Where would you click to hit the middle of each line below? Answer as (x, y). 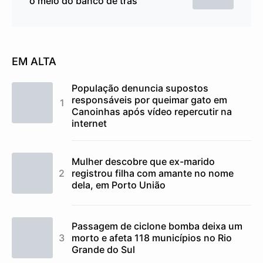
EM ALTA (34, 61)
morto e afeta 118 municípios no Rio (152, 237)
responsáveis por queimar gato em (149, 100)
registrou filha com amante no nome (153, 173)
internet (89, 123)
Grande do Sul (103, 249)
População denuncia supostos (140, 88)
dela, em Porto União (119, 185)
